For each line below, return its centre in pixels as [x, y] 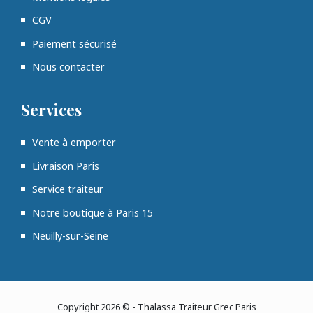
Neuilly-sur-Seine [70, 236]
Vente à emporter [74, 143]
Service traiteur [68, 189]
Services [51, 110]
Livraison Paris [66, 166]
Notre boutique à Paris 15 [93, 212]
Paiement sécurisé [74, 43]
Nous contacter [68, 67]
